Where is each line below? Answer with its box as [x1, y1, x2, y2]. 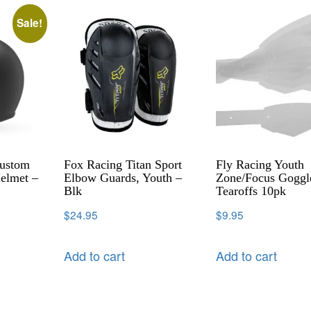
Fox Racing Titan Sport [64, 157, 183, 171]
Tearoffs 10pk [216, 183, 287, 198]
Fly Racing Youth [216, 157, 305, 171]
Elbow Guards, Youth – [64, 170, 183, 185]
